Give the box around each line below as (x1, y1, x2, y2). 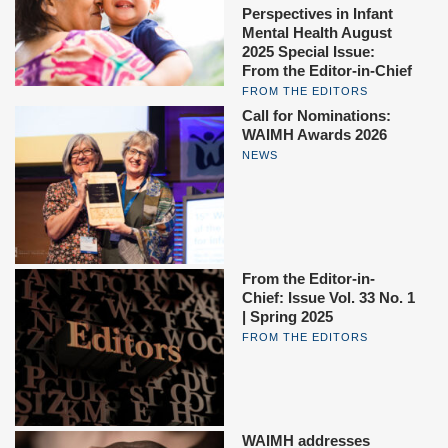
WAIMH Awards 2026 (242, 126, 387, 144)
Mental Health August (242, 24, 392, 42)
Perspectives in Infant (242, 5, 393, 23)
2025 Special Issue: (242, 43, 375, 61)
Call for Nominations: (242, 107, 391, 125)
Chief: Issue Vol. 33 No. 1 (242, 288, 415, 306)
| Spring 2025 (242, 307, 333, 325)
